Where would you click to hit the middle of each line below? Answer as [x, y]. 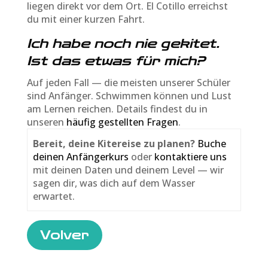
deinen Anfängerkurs [81, 156]
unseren [46, 122]
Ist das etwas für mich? [116, 61]
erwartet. [54, 196]
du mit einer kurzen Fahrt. [86, 19]
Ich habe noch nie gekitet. [123, 43]
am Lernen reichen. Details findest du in [117, 109]
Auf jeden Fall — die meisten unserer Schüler [128, 82]
